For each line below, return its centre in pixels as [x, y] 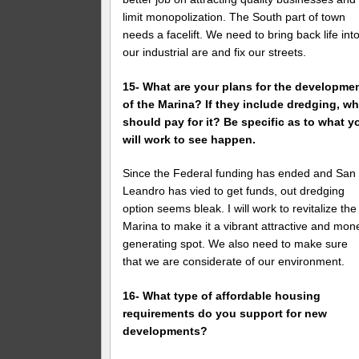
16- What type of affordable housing [222, 296]
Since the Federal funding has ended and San [240, 173]
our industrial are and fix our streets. [215, 52]
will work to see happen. [190, 139]
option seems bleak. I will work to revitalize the [240, 209]
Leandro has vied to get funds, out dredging [234, 191]
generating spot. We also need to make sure [236, 244]
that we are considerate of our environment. [234, 262]
